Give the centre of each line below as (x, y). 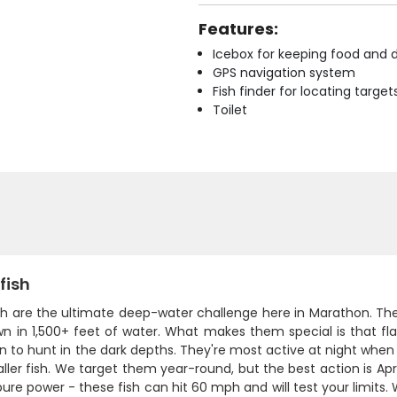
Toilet (230, 110)
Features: (238, 29)
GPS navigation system (284, 73)
